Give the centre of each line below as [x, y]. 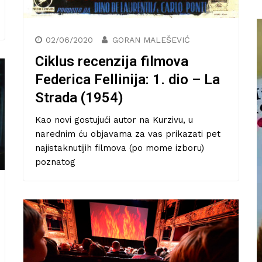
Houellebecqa [96, 243]
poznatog [55, 162]
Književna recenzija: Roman [128, 216]
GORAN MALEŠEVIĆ [151, 39]
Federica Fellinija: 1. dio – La [127, 79]
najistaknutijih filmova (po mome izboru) [120, 148]
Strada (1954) [79, 97]
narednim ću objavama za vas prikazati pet [128, 134]
